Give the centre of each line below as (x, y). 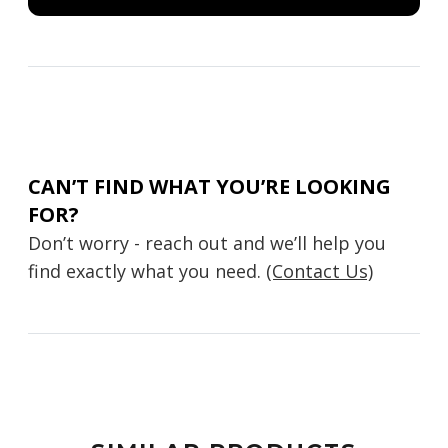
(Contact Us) (319, 271)
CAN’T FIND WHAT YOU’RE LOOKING (209, 186)
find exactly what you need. (147, 271)
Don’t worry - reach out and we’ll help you (207, 243)
